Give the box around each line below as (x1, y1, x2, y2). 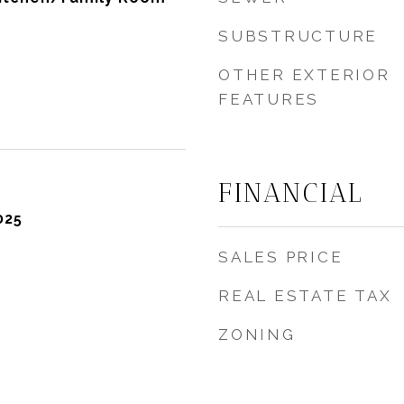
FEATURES (218, 90, 319, 108)
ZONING (218, 326, 296, 344)
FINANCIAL (218, 178, 364, 208)
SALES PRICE (218, 248, 344, 266)
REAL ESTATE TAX (218, 287, 392, 305)
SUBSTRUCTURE (218, 27, 378, 45)
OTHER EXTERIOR (218, 66, 390, 84)
